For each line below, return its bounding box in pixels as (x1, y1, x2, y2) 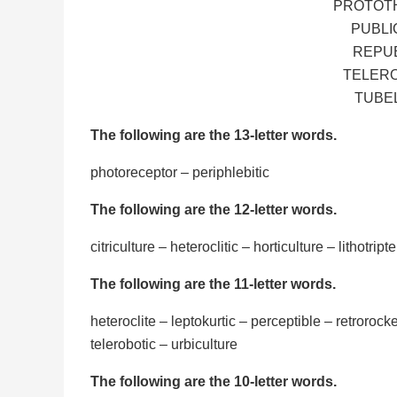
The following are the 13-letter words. (90, 127, 337, 143)
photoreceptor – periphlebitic (90, 164, 269, 180)
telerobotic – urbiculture (90, 336, 237, 352)
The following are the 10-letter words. (90, 373, 337, 389)
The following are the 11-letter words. (90, 276, 336, 292)
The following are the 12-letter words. (90, 201, 337, 217)
